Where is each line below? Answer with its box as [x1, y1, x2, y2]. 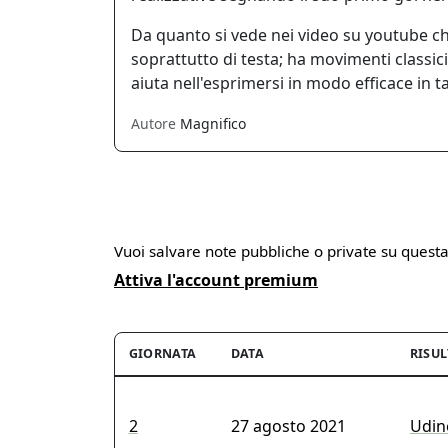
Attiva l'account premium [114, 269, 318, 292]
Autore [131, 113, 176, 133]
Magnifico [180, 113, 246, 133]
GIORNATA [128, 345, 197, 363]
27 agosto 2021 [230, 415, 346, 438]
